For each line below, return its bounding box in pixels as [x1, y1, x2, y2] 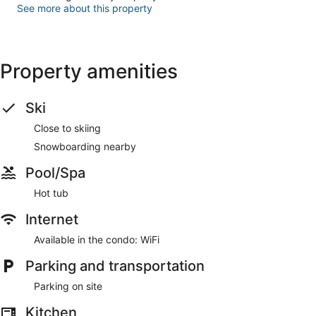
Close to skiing [34, 121, 101, 134]
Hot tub [34, 186, 68, 199]
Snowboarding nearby [34, 140, 136, 152]
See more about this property [17, 1, 152, 14]
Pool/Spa [25, 164, 85, 181]
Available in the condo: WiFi [34, 233, 159, 245]
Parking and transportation [25, 257, 205, 274]
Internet [25, 210, 78, 228]
